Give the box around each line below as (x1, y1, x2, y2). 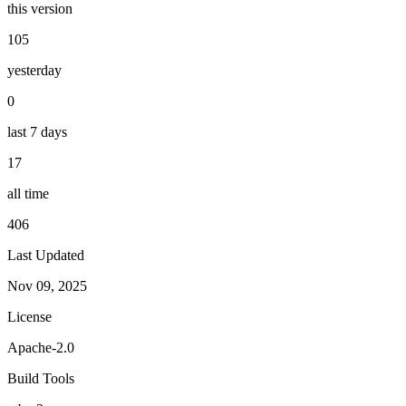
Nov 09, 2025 (7, 277, 87, 294)
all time (7, 185, 49, 201)
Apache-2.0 (7, 339, 74, 355)
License (7, 308, 52, 324)
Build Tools (7, 370, 74, 386)
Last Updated (7, 246, 84, 263)
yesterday (7, 62, 62, 78)
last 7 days (7, 123, 67, 140)
